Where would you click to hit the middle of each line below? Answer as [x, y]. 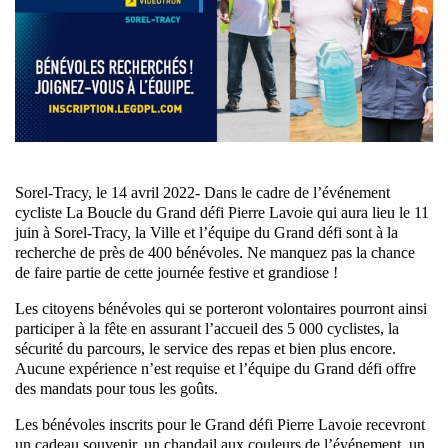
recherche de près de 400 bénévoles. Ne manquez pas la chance [215, 252]
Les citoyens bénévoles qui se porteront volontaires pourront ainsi [221, 308]
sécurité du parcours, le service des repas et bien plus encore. [205, 348]
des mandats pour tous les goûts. [116, 388]
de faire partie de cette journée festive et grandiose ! [176, 272]
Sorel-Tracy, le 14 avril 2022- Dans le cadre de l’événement [202, 192]
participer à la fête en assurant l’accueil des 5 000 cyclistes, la [207, 328]
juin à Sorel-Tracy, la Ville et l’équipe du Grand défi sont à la [206, 232]
